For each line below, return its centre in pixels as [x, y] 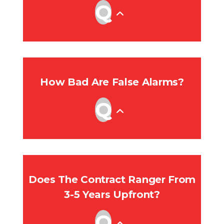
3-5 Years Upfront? [112, 195]
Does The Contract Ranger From [112, 180]
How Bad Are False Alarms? [112, 82]
